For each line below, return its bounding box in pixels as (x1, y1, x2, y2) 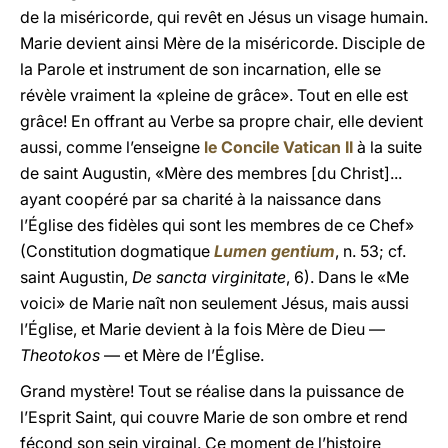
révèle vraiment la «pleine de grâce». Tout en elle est (20, 85, 408, 105)
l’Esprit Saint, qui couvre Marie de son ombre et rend (20, 407, 408, 427)
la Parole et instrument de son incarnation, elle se (20, 59, 381, 79)
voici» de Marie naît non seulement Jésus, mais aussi (20, 293, 409, 313)
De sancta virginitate (132, 267, 286, 287)
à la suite (353, 137, 422, 157)
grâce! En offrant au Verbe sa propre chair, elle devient (20, 111, 423, 131)
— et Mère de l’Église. (100, 345, 264, 365)
